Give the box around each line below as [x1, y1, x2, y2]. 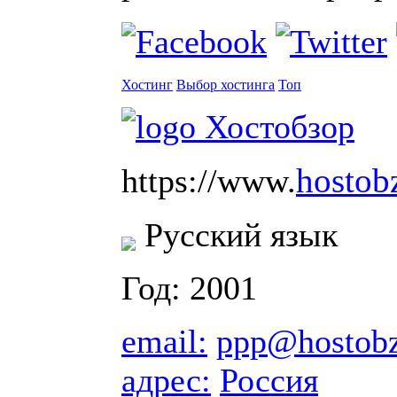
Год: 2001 [121, 269, 257, 307]
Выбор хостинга [176, 77, 275, 93]
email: [121, 323, 207, 361]
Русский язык [136, 216, 338, 254]
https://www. [121, 162, 296, 200]
